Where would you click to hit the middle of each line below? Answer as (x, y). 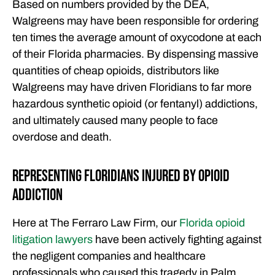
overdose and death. (62, 137)
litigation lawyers (52, 239)
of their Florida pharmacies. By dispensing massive (135, 54)
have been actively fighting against (177, 239)
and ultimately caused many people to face (115, 121)
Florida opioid (212, 223)
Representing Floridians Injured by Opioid (121, 176)
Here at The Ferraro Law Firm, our (96, 223)
